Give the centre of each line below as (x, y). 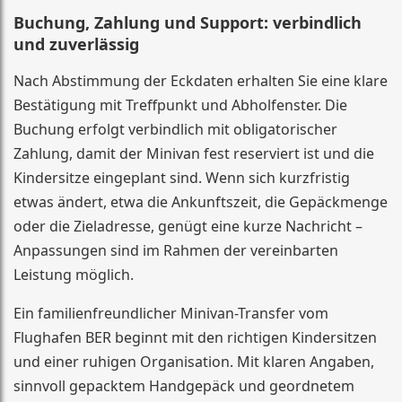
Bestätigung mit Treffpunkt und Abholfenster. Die (180, 105)
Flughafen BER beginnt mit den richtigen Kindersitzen (195, 337)
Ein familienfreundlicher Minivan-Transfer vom (171, 313)
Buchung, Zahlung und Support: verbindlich (188, 22)
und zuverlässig (76, 44)
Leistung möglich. (74, 275)
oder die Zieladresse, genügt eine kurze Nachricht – (188, 226)
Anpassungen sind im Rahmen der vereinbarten (176, 250)
